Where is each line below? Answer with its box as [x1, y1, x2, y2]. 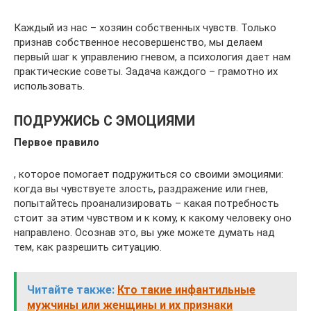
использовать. [14, 79, 85, 92]
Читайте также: [27, 283, 115, 296]
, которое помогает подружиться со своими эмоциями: [14, 167, 283, 180]
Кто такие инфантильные [117, 283, 255, 296]
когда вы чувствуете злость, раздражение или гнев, [14, 182, 268, 195]
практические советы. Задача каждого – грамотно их [14, 65, 278, 78]
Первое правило [14, 135, 99, 149]
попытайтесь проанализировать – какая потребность [14, 196, 279, 210]
